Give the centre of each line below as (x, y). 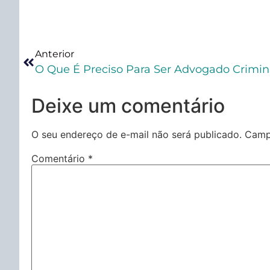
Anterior (55, 54)
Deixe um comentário (128, 105)
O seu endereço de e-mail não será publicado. (137, 134)
